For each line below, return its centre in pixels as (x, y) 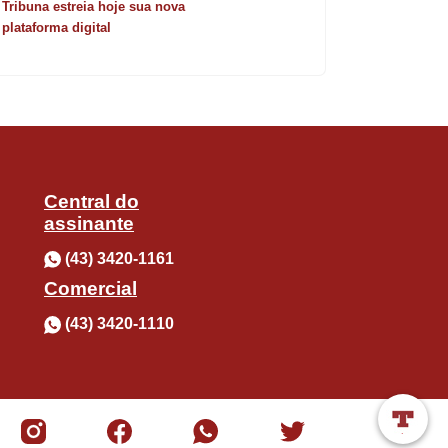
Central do (91, 201)
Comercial (90, 289)
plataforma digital (56, 27)
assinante (89, 223)
